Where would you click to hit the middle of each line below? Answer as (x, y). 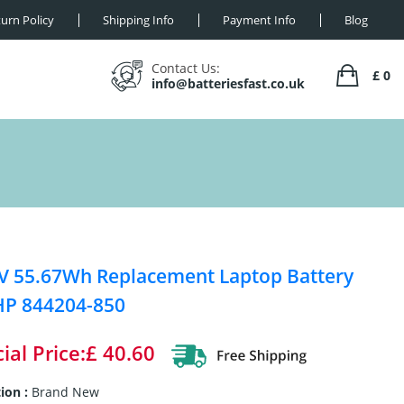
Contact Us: (186, 68)
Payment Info (259, 20)
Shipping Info (138, 20)
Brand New (65, 392)
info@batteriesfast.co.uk (228, 83)
